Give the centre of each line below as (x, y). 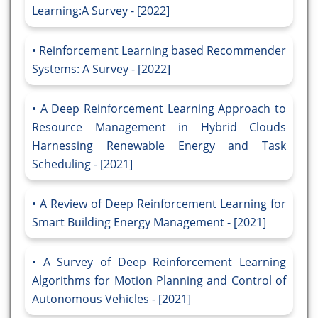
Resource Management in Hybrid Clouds (159, 127)
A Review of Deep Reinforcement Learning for (163, 204)
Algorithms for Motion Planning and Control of (159, 281)
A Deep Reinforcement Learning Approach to (163, 109)
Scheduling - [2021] (82, 164)
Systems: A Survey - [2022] (101, 69)
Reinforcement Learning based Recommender (163, 51)
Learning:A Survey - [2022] (101, 11)
